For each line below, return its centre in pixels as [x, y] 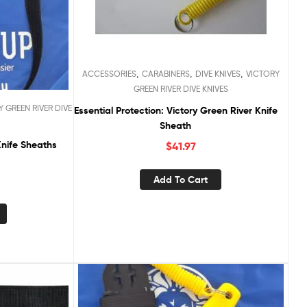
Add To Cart [181, 179]
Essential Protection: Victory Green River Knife [175, 110]
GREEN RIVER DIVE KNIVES [181, 88]
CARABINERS [165, 73]
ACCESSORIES [109, 73]
